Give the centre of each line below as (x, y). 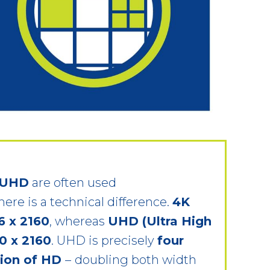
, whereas (79, 221)
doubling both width (136, 259)
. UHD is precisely (104, 240)
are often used (73, 182)
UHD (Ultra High (160, 221)
